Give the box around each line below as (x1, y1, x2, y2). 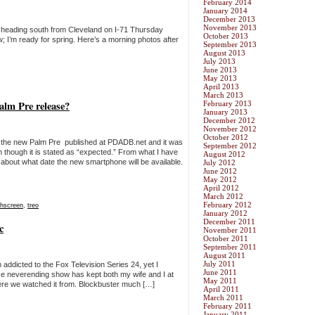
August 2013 (203, 49, 245, 58)
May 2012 (203, 175, 237, 184)
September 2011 (203, 243, 257, 252)
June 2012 (203, 167, 237, 176)
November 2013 (203, 23, 257, 32)
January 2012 (203, 209, 247, 218)
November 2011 (203, 226, 257, 235)
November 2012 (203, 124, 257, 134)
